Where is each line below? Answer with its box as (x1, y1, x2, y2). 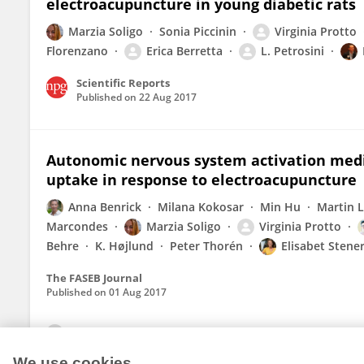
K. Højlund (95, 238, 154, 253)
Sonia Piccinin (159, 24, 236, 39)
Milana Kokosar (158, 199, 244, 214)
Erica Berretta (146, 43, 223, 58)
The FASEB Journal (46, 271, 142, 285)
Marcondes (46, 219, 108, 234)
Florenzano (46, 43, 108, 58)
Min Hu (260, 199, 301, 214)
